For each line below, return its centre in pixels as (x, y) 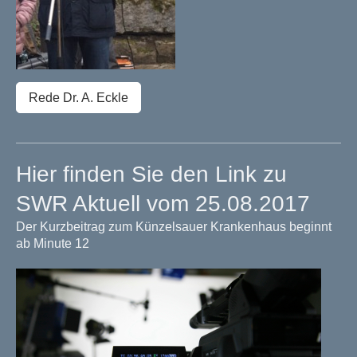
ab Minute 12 (54, 244)
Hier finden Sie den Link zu (151, 175)
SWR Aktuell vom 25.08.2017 (163, 204)
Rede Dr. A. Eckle (78, 98)
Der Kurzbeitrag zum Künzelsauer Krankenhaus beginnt (174, 227)
